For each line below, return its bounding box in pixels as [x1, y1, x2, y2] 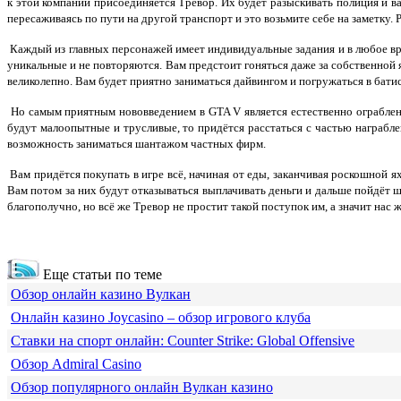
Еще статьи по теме [39, 267, 162, 283]
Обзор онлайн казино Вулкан [11, 286, 191, 303]
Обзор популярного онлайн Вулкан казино [11, 380, 273, 396]
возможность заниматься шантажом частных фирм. [7, 137, 266, 151]
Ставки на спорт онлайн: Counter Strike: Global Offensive [11, 333, 354, 349]
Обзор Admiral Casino [11, 356, 141, 372]
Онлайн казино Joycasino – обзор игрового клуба [11, 310, 311, 326]
